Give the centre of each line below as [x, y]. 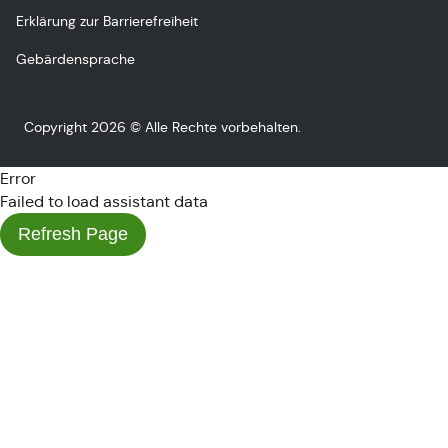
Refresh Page [73, 234]
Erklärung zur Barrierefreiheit [107, 21]
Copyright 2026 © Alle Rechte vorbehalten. [162, 127]
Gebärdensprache [75, 59]
